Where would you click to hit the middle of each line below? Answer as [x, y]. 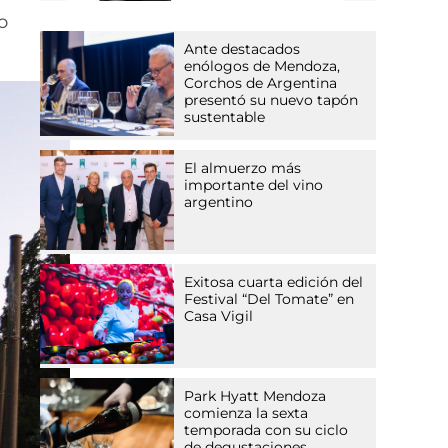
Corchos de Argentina [261, 82]
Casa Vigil [219, 315]
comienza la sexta [246, 412]
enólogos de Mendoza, [262, 65]
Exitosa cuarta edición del [274, 281]
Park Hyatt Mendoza [255, 395]
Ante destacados [242, 48]
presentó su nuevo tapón [271, 99]
